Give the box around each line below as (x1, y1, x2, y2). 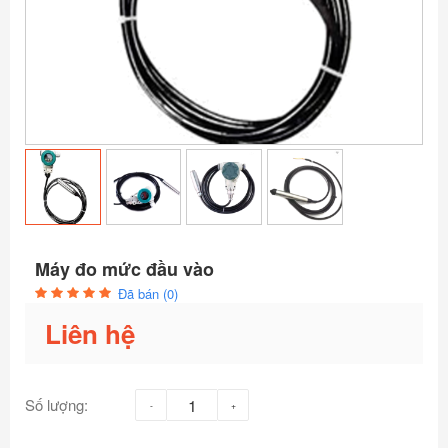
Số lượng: (25, 394, 88, 416)
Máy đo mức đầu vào (35, 256, 214, 283)
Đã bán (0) (118, 284, 178, 304)
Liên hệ (45, 315, 135, 353)
